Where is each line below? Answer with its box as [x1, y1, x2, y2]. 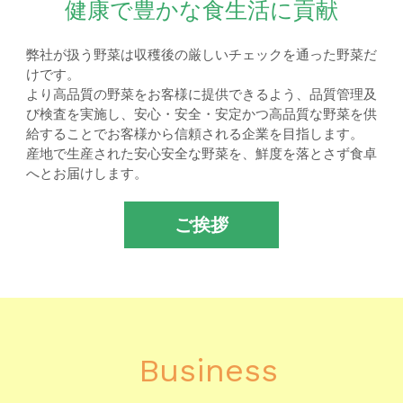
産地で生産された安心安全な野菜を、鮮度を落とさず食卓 [25, 146, 377, 163]
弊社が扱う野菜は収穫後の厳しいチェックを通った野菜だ [25, 47, 377, 64]
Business [138, 352, 278, 390]
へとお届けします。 [25, 166, 148, 183]
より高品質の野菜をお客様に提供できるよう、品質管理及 [25, 86, 377, 103]
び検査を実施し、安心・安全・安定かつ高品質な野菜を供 [25, 106, 377, 123]
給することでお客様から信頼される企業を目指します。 [25, 126, 363, 143]
